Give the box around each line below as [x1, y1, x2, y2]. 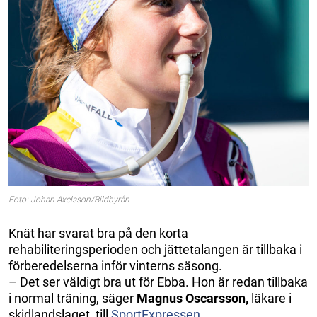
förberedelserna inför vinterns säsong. [8, 258, 222, 273]
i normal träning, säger [8, 290, 137, 306]
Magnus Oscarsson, [137, 290, 248, 306]
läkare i [248, 290, 292, 306]
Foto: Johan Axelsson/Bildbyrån [8, 194, 129, 204]
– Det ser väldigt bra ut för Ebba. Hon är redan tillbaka [8, 274, 308, 289]
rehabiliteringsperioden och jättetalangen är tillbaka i [8, 241, 302, 257]
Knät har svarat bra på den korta [8, 225, 188, 241]
